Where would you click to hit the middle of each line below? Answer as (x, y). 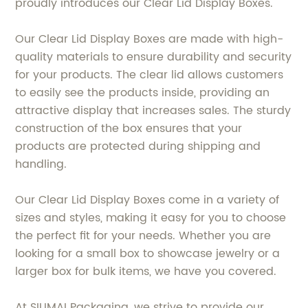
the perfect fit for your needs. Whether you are (143, 236)
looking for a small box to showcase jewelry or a (148, 254)
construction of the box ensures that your (129, 129)
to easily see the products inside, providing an (143, 93)
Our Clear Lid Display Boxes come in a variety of (147, 200)
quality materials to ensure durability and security (154, 57)
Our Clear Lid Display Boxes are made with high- (150, 39)
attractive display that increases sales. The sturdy (153, 111)
